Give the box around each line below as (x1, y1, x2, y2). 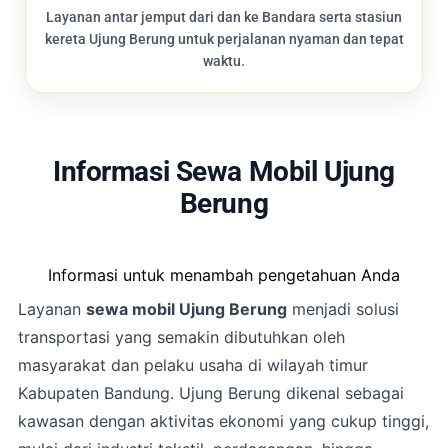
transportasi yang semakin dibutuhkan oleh (18, 327, 345, 348)
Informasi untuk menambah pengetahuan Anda (48, 265, 400, 286)
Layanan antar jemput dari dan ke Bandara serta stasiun (46, 9, 402, 26)
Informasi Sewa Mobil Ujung (52, 155, 396, 189)
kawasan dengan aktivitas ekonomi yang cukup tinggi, (18, 411, 429, 432)
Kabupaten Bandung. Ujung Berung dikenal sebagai (18, 383, 404, 404)
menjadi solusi (287, 299, 399, 320)
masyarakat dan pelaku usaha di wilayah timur (18, 355, 368, 376)
